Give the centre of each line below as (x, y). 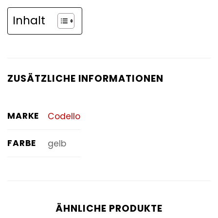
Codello (64, 117)
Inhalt (29, 21)
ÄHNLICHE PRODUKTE (109, 209)
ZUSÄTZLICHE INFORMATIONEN (85, 79)
